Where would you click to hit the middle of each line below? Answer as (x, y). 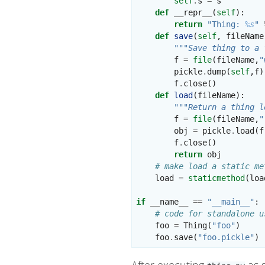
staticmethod (217, 178)
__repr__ (193, 13)
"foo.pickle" (226, 237)
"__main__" (231, 202)
